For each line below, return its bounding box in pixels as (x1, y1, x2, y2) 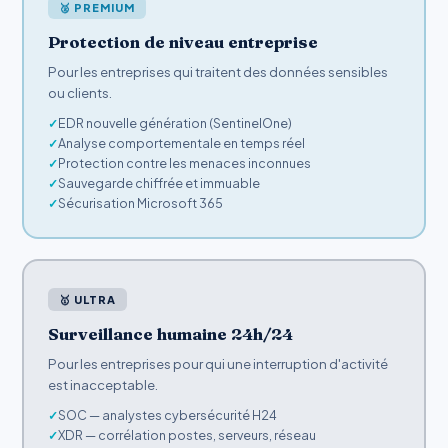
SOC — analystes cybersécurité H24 (58, 406, 278, 423)
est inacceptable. (48, 376, 159, 394)
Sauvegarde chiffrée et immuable (58, 174, 261, 191)
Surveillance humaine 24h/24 (48, 323, 294, 344)
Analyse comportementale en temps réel (58, 134, 306, 151)
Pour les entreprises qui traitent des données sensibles (48, 63, 389, 81)
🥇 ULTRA (58, 292, 117, 306)
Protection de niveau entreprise (48, 31, 319, 52)
